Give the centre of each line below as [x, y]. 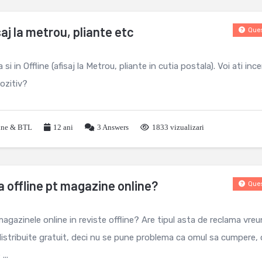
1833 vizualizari [178, 127]
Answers [115, 127]
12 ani [63, 127]
